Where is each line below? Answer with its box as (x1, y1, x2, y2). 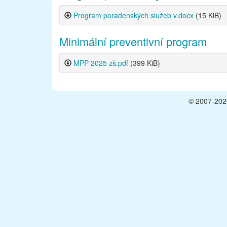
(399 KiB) (130, 58, 160, 68)
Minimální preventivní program (59, 33, 207, 50)
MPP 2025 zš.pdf (73, 58, 130, 68)
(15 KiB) (196, 10, 221, 21)
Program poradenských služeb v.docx (73, 10, 196, 21)
